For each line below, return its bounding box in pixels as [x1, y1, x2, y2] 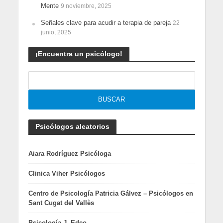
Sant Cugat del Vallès [28, 199, 94, 207]
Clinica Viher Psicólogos [28, 170, 105, 178]
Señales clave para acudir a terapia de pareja [40, 19, 171, 27]
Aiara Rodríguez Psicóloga [28, 150, 111, 158]
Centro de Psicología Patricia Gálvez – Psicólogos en [28, 190, 193, 198]
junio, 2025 [40, 29, 71, 36]
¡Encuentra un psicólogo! [35, 50, 122, 58]
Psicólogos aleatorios [35, 122, 110, 131]
